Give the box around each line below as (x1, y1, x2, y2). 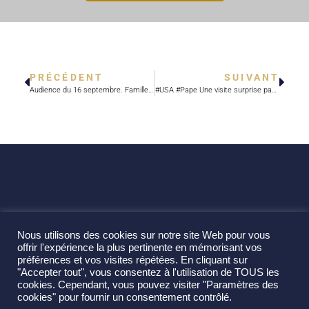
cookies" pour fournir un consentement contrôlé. (17, 292, 232, 303)
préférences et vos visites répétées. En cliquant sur (17, 255, 248, 266)
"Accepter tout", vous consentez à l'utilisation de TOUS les (17, 267, 279, 278)
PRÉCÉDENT (30, 71, 103, 83)
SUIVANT (224, 71, 279, 83)
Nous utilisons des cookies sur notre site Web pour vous (17, 230, 270, 241)
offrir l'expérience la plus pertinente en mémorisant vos (17, 242, 262, 253)
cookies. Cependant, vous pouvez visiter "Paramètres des (17, 279, 279, 290)
